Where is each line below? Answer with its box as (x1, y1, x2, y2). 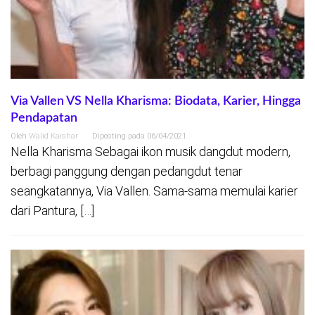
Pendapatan (11, 112, 77, 125)
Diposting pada (92, 131, 147, 141)
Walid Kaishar (29, 131, 78, 141)
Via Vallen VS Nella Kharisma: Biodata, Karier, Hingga (11, 95, 301, 108)
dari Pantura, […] (11, 203, 94, 219)
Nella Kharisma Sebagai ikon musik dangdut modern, (11, 144, 290, 160)
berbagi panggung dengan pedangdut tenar (11, 164, 243, 179)
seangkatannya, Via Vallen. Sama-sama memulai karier (11, 184, 298, 199)
